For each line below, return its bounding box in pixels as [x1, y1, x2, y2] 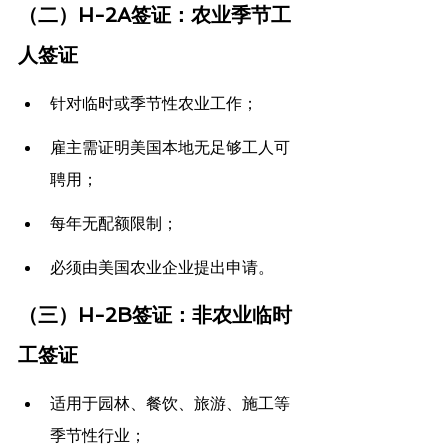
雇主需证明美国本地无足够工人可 [50, 137, 290, 158]
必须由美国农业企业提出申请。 [50, 257, 274, 278]
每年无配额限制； [50, 213, 178, 234]
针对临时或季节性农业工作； [50, 93, 258, 114]
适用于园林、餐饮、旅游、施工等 [50, 393, 290, 414]
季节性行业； [50, 425, 146, 446]
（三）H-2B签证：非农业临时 [18, 303, 292, 328]
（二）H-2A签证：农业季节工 [18, 3, 291, 28]
